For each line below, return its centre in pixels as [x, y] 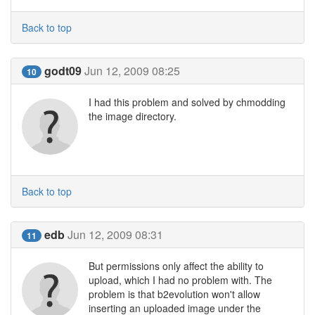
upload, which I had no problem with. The [180, 280]
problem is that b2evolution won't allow [174, 294]
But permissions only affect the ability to [176, 266]
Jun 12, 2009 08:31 [115, 234]
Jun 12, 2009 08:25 [132, 71]
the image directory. [133, 116]
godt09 [63, 71]
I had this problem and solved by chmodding [187, 102]
